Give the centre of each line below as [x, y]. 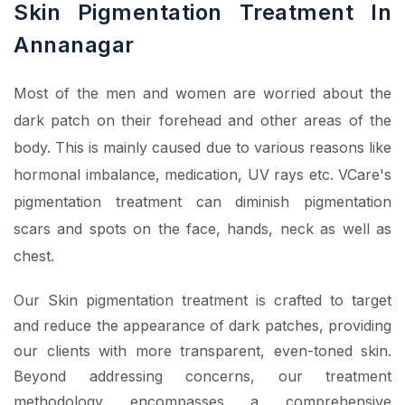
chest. [34, 256]
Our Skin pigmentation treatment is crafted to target [202, 301]
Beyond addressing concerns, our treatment [202, 377]
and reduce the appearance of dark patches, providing [202, 326]
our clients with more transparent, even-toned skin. [202, 351]
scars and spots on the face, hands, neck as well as [202, 229]
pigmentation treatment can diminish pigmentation [202, 202]
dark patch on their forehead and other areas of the [202, 121]
